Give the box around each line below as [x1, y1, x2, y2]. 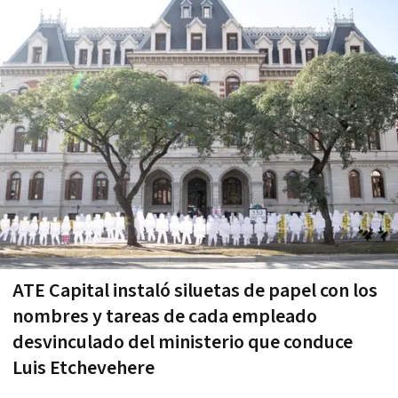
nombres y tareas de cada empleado [12, 304, 317, 330]
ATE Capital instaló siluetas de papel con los [12, 278, 378, 305]
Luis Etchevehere [12, 355, 155, 382]
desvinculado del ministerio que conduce [12, 330, 353, 356]
